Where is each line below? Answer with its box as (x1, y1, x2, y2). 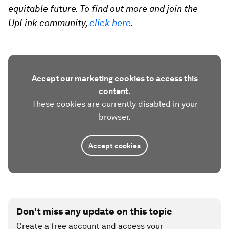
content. (98, 86, 131, 96)
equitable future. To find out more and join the (8, 3, 198, 14)
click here (89, 17, 130, 28)
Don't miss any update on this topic (16, 206, 172, 217)
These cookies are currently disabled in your (31, 99, 198, 109)
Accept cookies (88, 142, 141, 150)
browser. (98, 112, 131, 122)
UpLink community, (8, 17, 89, 28)
